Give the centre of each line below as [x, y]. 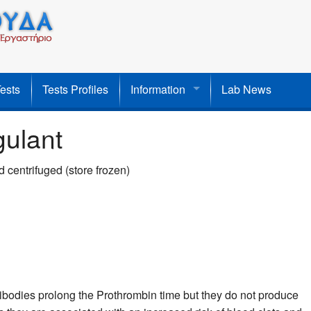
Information [158, 89]
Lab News [246, 89]
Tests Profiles [75, 89]
